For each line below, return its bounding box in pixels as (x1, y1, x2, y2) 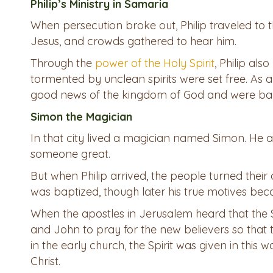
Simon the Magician (30, 110, 132, 124)
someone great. (30, 147, 110, 161)
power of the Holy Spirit (95, 56, 214, 71)
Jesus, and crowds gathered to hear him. (30, 34, 236, 49)
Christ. (30, 254, 60, 269)
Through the (30, 56, 95, 71)
